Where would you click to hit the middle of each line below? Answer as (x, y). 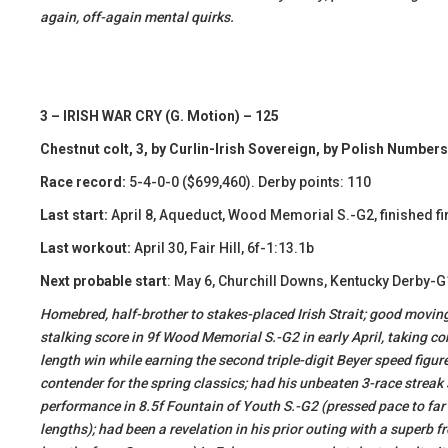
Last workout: (85, 248)
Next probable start (103, 281)
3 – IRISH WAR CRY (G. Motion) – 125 (159, 116)
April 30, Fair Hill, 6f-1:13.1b (222, 248)
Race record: (83, 182)
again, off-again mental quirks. (137, 17)
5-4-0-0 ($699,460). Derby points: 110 (248, 182)
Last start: (75, 215)
